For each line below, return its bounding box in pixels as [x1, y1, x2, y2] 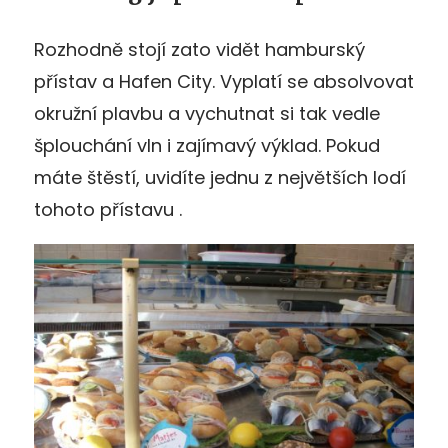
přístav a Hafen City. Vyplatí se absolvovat [34, 68, 414, 94]
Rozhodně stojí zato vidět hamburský [34, 36, 365, 62]
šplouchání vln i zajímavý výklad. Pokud [34, 132, 380, 158]
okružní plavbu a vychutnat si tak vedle [34, 100, 380, 126]
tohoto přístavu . [34, 196, 182, 222]
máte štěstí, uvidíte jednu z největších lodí [34, 164, 406, 190]
